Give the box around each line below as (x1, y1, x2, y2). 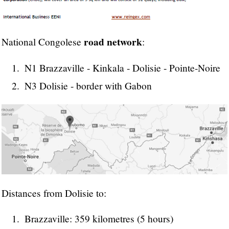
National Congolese (2, 35, 84, 48)
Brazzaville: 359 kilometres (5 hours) (25, 212, 173, 225)
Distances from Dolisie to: (2, 187, 106, 200)
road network (84, 34, 142, 49)
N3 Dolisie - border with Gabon (25, 79, 152, 92)
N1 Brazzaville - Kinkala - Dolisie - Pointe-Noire (25, 61, 220, 74)
